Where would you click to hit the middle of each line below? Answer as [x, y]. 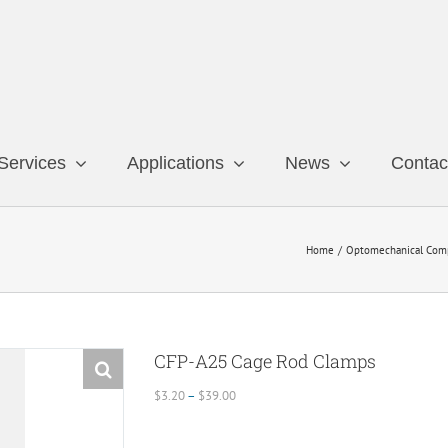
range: [252, 415]
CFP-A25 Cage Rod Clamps [265, 361]
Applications [175, 163]
